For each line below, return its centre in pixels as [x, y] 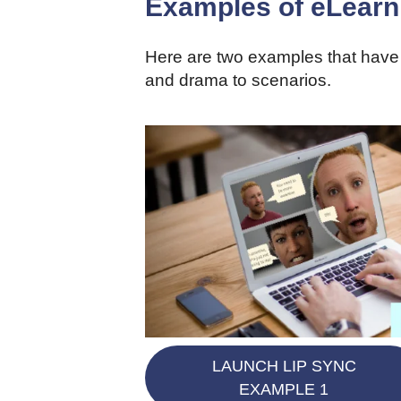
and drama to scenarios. [238, 80]
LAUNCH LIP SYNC [284, 367]
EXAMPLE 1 [284, 390]
